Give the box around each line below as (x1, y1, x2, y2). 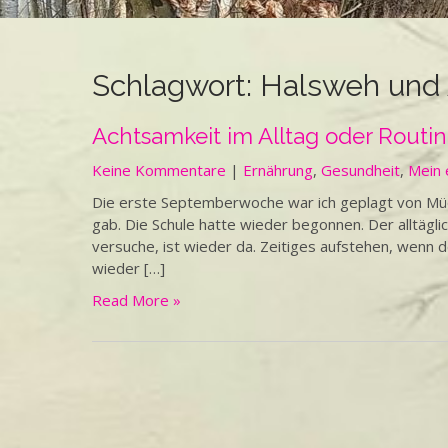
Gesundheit (321, 160, 400, 180)
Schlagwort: (92, 68, 260, 103)
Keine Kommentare (92, 160, 226, 180)
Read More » (92, 290, 181, 310)
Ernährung (243, 160, 313, 180)
